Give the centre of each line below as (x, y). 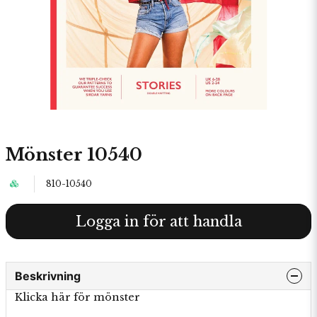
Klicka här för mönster (77, 297)
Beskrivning (48, 276)
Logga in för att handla (158, 221)
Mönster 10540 (74, 155)
